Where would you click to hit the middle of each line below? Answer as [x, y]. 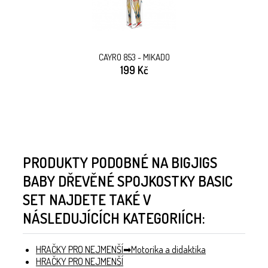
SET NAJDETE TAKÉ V [87, 200]
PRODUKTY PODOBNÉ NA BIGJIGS [120, 163]
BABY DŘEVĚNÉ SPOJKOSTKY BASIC [128, 181]
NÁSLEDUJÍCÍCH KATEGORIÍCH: [114, 218]
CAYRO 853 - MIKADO [134, 57]
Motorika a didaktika [168, 250]
